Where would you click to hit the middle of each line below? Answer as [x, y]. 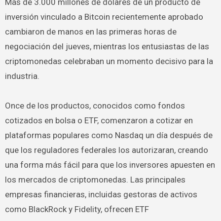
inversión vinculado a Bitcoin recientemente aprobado [104, 17]
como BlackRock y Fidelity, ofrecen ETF [77, 209]
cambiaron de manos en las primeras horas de [91, 32]
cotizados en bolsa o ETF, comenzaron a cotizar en [99, 120]
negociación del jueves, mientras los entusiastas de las [107, 46]
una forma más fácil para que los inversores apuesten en [110, 165]
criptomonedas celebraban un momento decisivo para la [109, 61]
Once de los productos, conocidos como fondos [95, 106]
